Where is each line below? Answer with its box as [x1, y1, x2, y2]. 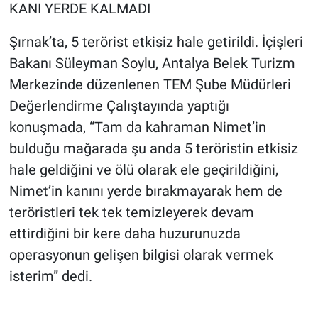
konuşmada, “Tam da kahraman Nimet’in [9, 118, 266, 136]
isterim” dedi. [9, 267, 92, 285]
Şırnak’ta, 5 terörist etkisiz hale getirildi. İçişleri [9, 33, 303, 50]
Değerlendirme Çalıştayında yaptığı [9, 97, 229, 114]
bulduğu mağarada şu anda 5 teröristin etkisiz [9, 139, 298, 157]
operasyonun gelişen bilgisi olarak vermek [9, 246, 273, 263]
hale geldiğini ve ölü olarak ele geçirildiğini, [9, 160, 278, 178]
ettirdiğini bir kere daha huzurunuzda [9, 224, 241, 242]
